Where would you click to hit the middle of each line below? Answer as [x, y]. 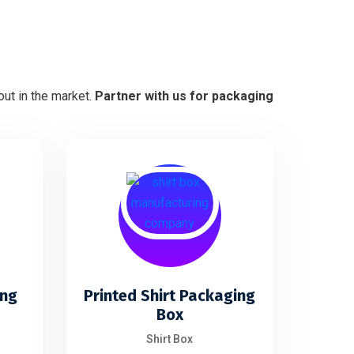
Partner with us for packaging [184, 96]
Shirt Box [170, 339]
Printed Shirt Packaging [170, 296]
